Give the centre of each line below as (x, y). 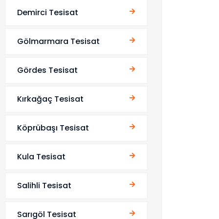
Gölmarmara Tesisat (58, 41)
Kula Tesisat (41, 157)
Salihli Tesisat (44, 186)
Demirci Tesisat (48, 12)
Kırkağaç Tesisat (50, 99)
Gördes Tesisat (47, 70)
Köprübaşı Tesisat (53, 128)
